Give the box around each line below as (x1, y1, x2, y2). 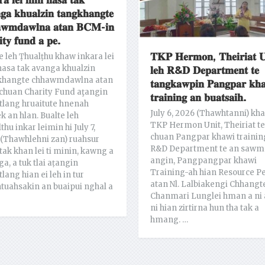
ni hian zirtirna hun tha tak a (150, 202, 259, 213)
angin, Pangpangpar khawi (150, 155, 257, 166)
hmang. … (150, 214, 188, 225)
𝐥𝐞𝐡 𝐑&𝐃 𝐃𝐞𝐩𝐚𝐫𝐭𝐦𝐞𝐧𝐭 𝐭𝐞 (150, 63, 259, 77)
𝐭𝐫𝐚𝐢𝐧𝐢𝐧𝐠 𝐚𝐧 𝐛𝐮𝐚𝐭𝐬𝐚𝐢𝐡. (150, 91, 247, 104)
